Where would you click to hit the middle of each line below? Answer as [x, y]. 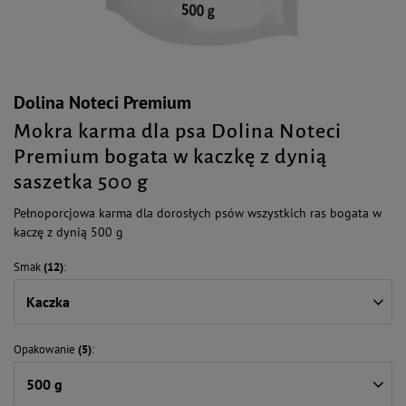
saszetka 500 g [82, 182]
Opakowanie [44, 349]
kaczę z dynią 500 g [68, 232]
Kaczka [48, 302]
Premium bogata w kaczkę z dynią [170, 157]
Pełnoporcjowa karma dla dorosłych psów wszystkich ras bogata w [198, 213]
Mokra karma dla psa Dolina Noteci [178, 131]
